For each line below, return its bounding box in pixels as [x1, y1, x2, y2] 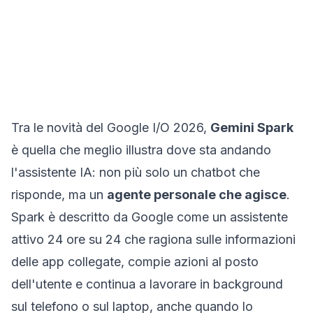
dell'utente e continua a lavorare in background [11, 277, 283, 291]
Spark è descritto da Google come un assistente [11, 210, 288, 224]
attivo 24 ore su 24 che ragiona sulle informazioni [11, 232, 296, 247]
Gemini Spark [210, 120, 293, 135]
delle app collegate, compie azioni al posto [11, 254, 259, 269]
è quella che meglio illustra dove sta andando [11, 143, 271, 157]
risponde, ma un [11, 187, 107, 202]
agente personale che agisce [107, 187, 286, 202]
